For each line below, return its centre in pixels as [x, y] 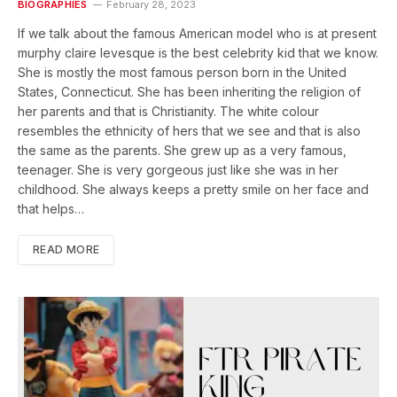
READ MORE [66, 249]
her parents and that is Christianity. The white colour [168, 111]
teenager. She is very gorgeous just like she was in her [178, 169]
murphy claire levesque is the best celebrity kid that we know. [198, 52]
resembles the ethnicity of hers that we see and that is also [189, 130]
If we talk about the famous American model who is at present [197, 33]
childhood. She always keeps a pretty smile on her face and [193, 189]
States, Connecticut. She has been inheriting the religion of [189, 91]
